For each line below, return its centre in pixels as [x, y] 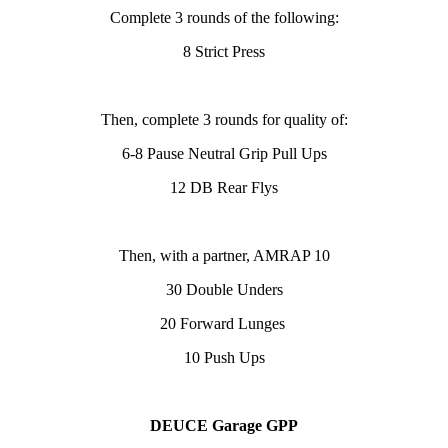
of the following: [286, 18]
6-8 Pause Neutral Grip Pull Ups [224, 154]
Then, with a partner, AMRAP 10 [224, 256]
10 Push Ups [224, 358]
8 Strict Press [224, 52]
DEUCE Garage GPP [224, 426]
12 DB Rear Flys [224, 188]
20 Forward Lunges [224, 324]
